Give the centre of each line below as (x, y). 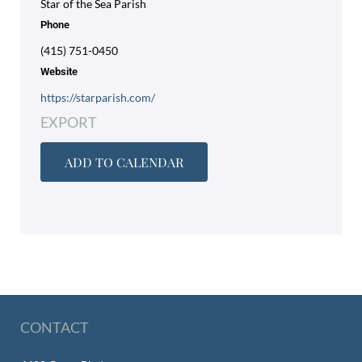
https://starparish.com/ (97, 98)
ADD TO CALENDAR (124, 162)
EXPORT (68, 122)
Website (59, 72)
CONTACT (54, 328)
